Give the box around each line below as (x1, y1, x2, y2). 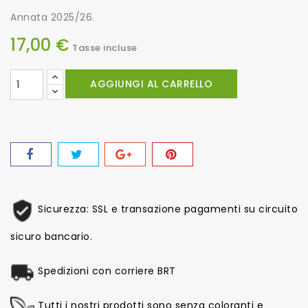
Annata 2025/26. (10, 10, 95, 25)
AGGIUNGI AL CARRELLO (90, 77, 212, 91)
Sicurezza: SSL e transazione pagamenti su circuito (38, 202, 298, 217)
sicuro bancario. (10, 230, 92, 244)
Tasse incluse (72, 41, 137, 55)
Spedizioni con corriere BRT (38, 264, 176, 278)
